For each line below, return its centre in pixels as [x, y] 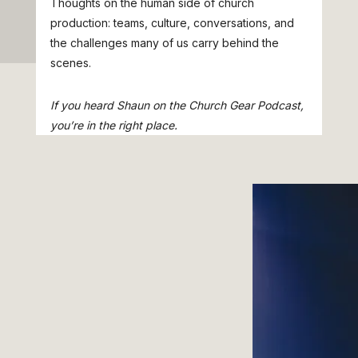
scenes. [70, 62]
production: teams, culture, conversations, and [172, 22]
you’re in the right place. [113, 125]
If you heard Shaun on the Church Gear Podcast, [177, 105]
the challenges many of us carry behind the [164, 42]
